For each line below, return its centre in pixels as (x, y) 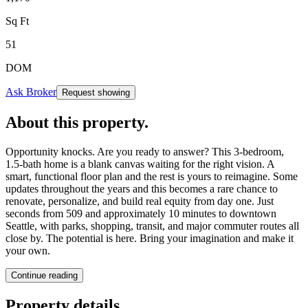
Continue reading (44, 275)
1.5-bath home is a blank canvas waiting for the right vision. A (140, 164)
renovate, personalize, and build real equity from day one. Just (140, 201)
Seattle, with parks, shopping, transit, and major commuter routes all (152, 225)
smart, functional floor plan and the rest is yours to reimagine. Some (152, 176)
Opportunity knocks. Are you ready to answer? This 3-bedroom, (145, 151)
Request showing (96, 92)
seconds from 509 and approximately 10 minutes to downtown (141, 213)
